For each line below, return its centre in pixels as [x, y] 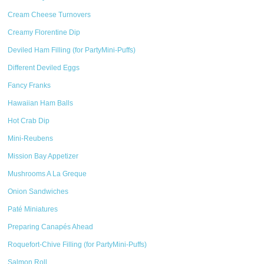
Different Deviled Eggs [44, 68]
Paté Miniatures [33, 209]
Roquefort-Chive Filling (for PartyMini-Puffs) [77, 245]
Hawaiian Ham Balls [41, 103]
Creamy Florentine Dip [44, 32]
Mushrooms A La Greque [47, 174]
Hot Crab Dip [29, 121]
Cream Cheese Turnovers [49, 15]
